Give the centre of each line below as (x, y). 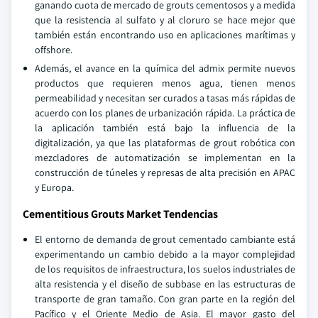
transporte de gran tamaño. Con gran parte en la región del (165, 299)
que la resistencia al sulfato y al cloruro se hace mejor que (165, 20)
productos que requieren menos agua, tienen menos (165, 83)
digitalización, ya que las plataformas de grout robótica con (165, 143)
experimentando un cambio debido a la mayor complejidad (165, 254)
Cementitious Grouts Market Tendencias (120, 214)
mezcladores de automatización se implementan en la (165, 158)
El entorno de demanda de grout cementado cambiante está (165, 239)
